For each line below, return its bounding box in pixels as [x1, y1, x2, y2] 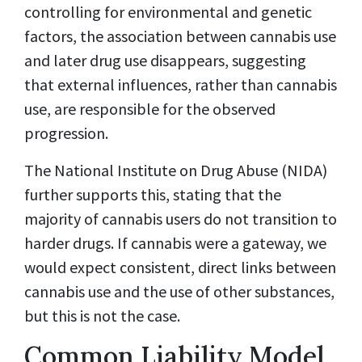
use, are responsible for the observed [24, 98, 276, 119]
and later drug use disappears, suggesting [24, 49, 306, 70]
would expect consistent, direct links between [24, 256, 336, 277]
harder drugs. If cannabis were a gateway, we [24, 232, 326, 253]
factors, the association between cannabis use [24, 25, 336, 46]
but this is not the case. [24, 305, 180, 326]
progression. [24, 122, 108, 143]
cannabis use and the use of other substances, [24, 280, 335, 301]
